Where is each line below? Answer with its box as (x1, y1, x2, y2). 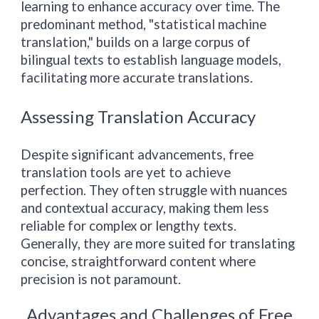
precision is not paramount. (21, 271, 182, 287)
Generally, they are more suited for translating (21, 236, 296, 251)
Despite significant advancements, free (21, 147, 254, 162)
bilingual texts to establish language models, (21, 52, 282, 68)
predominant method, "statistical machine (21, 16, 267, 32)
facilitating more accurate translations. (21, 70, 253, 85)
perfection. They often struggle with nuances (21, 182, 288, 198)
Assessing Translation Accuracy (21, 106, 256, 127)
